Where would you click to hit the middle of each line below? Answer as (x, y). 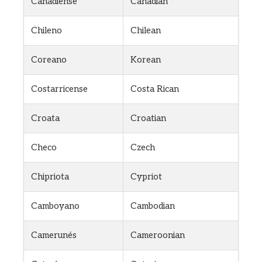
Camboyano (55, 206)
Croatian (148, 118)
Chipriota (50, 177)
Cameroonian (158, 235)
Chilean (146, 31)
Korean (146, 60)
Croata (45, 118)
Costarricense (59, 89)
